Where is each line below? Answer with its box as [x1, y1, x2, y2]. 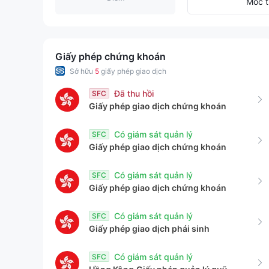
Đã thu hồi [114, 88, 154, 98]
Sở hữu [70, 66, 95, 76]
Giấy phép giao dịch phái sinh [89, 223, 210, 234]
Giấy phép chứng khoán [55, 50, 166, 62]
